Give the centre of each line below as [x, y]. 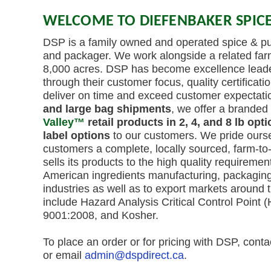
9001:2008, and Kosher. [100, 215]
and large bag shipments [107, 109]
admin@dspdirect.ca [134, 255]
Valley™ [64, 122]
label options [76, 135]
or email [64, 255]
